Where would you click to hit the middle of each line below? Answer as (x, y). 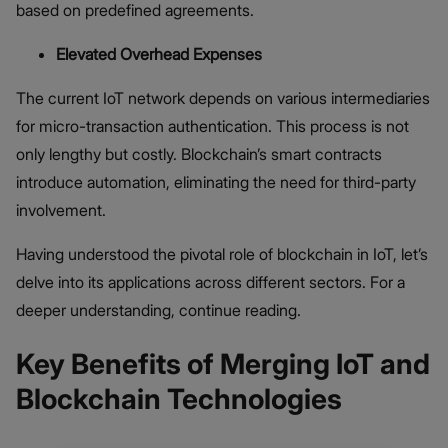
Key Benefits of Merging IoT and (223, 364)
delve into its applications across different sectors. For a (210, 282)
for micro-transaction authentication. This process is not (212, 126)
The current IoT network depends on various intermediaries (223, 98)
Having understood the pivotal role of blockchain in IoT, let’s (222, 254)
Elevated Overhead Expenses (159, 54)
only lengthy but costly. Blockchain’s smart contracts (199, 154)
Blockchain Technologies (182, 399)
